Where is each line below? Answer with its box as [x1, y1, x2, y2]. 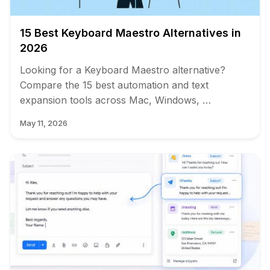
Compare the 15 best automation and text [20, 78, 209, 91]
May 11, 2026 [20, 118, 67, 128]
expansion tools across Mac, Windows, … [20, 93, 211, 106]
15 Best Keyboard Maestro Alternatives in [20, 26, 241, 39]
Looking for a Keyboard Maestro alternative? [20, 63, 225, 76]
